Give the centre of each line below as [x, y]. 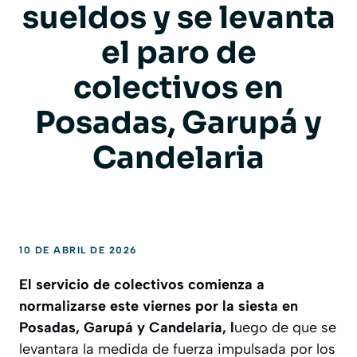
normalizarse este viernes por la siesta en [159, 306]
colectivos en [178, 88]
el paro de [178, 53]
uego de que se [285, 328]
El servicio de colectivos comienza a [142, 285]
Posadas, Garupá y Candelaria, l [127, 328]
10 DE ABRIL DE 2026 [78, 251]
